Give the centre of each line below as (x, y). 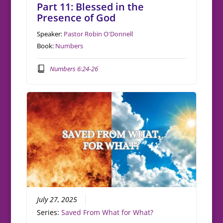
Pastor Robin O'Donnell (99, 34)
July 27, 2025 (57, 200)
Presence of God (76, 18)
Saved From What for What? (108, 213)
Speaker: (51, 34)
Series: (49, 213)
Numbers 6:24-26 (74, 68)
